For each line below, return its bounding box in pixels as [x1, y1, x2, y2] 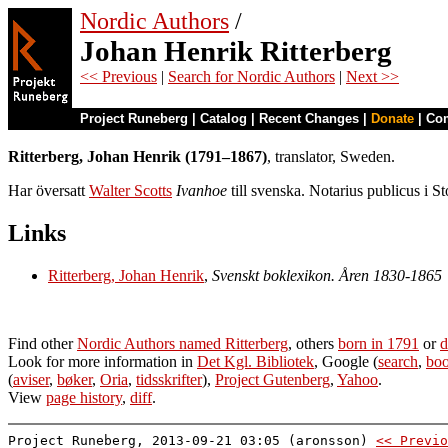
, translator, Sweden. [267, 148, 395, 165]
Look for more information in [8, 352, 197, 370]
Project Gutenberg [215, 370, 330, 388]
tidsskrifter [136, 370, 202, 388]
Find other [8, 334, 77, 352]
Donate [371, 111, 414, 126]
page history [46, 388, 122, 406]
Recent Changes [259, 111, 359, 126]
